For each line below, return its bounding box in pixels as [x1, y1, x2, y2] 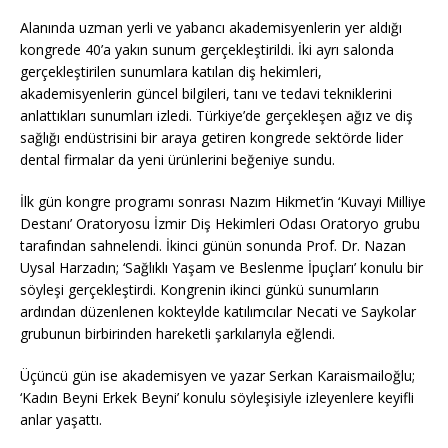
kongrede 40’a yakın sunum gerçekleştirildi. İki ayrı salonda [20, 40, 394, 60]
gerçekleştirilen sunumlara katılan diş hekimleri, [20, 62, 322, 82]
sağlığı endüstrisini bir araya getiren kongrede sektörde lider [20, 128, 403, 148]
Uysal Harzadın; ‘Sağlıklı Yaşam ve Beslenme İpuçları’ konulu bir [20, 258, 423, 278]
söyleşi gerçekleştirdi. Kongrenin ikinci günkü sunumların [20, 280, 379, 300]
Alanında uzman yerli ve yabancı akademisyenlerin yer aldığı [20, 18, 402, 38]
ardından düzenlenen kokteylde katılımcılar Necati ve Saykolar [20, 302, 416, 322]
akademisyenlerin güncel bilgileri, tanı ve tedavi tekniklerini [20, 84, 392, 104]
